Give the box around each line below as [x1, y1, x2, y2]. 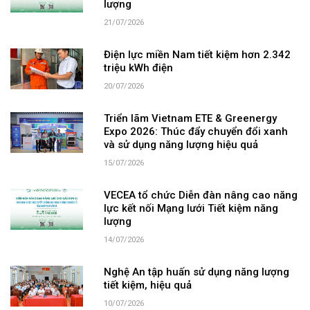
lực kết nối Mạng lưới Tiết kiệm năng [103, 203, 278, 216]
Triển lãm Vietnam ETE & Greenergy [103, 113, 277, 126]
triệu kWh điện [103, 62, 173, 75]
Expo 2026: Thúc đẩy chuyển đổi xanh [103, 126, 288, 139]
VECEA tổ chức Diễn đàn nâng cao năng [103, 190, 298, 203]
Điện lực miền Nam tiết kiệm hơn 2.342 [103, 49, 291, 62]
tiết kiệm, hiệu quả [103, 280, 192, 293]
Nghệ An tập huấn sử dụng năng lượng [103, 266, 289, 280]
